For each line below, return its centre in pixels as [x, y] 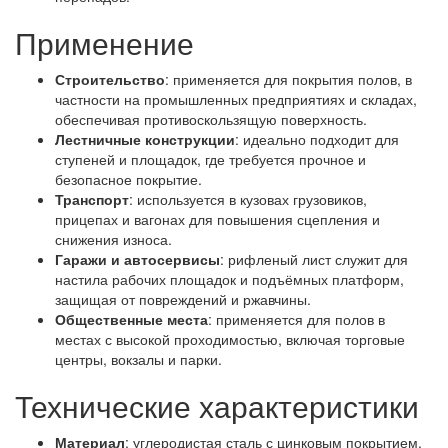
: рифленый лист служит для [314, 258]
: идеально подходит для [317, 138]
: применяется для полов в [296, 318]
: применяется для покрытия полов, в [288, 78]
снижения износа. [113, 238]
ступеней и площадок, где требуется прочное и [210, 158]
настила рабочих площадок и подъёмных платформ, [229, 278]
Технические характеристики [217, 405]
